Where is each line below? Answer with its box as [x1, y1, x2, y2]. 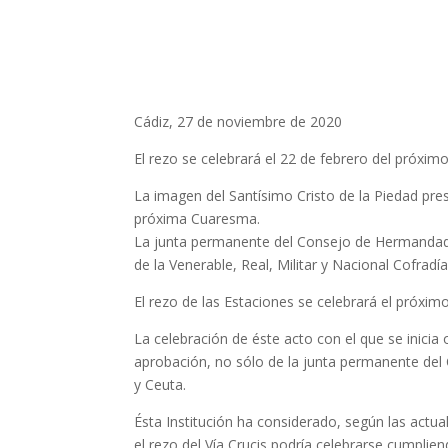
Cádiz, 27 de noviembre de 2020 [134, 111, 343, 131]
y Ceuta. [134, 374, 187, 394]
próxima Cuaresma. [134, 208, 261, 228]
